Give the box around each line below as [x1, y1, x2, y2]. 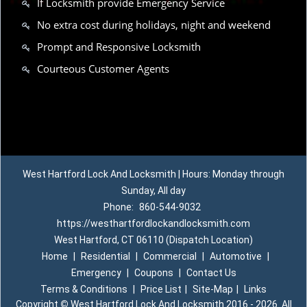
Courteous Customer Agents [37, 62, 169, 75]
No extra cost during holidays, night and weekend [37, 18, 271, 32]
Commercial [143, 251, 197, 262]
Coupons [134, 267, 173, 278]
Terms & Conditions [40, 284, 127, 295]
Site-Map [193, 284, 233, 295]
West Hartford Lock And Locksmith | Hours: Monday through [23, 169, 284, 180]
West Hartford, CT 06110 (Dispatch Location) [54, 234, 253, 245]
